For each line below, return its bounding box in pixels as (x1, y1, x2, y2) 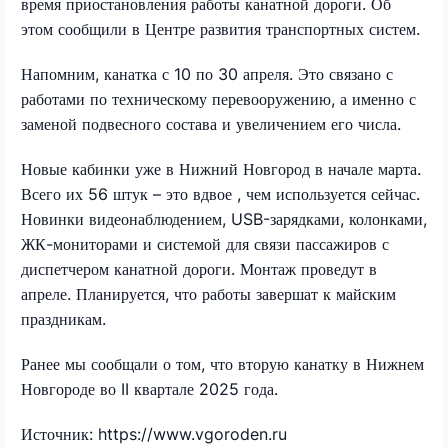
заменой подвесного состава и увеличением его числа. (21, 113, 401, 134)
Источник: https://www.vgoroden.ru (21, 423, 287, 444)
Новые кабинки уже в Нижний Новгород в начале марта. (21, 158, 421, 179)
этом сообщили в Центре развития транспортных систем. (21, 18, 420, 39)
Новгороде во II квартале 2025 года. (21, 378, 278, 399)
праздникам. (21, 308, 106, 329)
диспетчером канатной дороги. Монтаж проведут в (21, 258, 377, 279)
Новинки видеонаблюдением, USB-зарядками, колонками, (21, 208, 427, 229)
